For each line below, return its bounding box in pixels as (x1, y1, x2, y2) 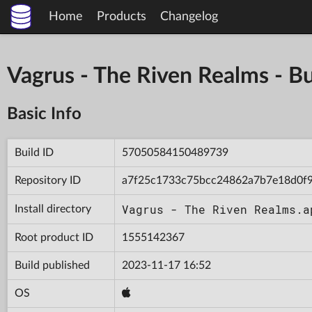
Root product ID (15, 231, 93, 243)
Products (97, 10, 146, 23)
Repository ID (15, 174, 81, 186)
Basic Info (7, 105, 81, 123)
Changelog (160, 10, 218, 23)
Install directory (15, 203, 91, 214)
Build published (15, 259, 90, 271)
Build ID (15, 146, 54, 158)
